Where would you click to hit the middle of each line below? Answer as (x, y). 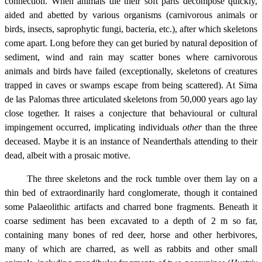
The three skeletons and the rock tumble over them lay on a (142, 179)
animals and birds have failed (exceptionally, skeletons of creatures (131, 71)
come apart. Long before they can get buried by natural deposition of (131, 43)
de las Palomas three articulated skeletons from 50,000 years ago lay (131, 99)
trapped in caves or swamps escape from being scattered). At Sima (131, 85)
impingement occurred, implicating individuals (94, 127)
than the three (231, 127)
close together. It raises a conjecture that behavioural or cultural (131, 113)
